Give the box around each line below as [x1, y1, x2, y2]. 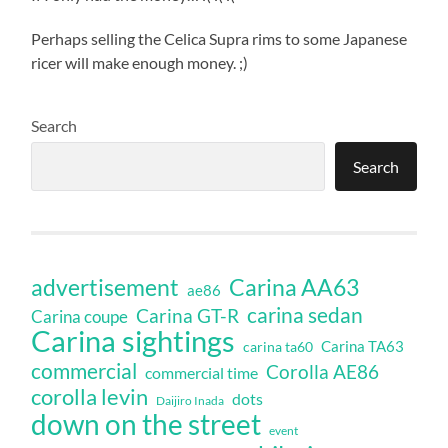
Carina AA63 [229, 273, 360, 302]
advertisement [31, 274, 180, 302]
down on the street [31, 408, 262, 442]
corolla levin [31, 384, 149, 411]
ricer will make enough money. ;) [31, 53, 249, 73]
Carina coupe [31, 307, 129, 328]
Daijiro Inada [156, 393, 225, 409]
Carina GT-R [136, 305, 240, 328]
